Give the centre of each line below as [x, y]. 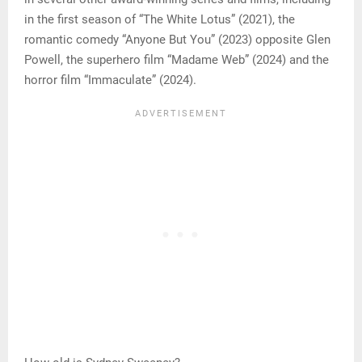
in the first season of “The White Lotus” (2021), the [160, 19]
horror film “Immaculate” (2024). [110, 80]
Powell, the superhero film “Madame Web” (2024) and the [177, 59]
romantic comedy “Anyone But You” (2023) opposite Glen [177, 39]
